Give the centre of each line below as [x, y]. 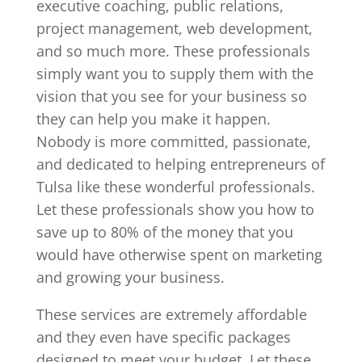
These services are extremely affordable [171, 314]
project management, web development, [174, 28]
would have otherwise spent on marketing [179, 255]
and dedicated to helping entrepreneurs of [180, 164]
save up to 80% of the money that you [164, 232]
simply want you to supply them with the [175, 74]
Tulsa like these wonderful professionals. [175, 187]
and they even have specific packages [163, 337]
